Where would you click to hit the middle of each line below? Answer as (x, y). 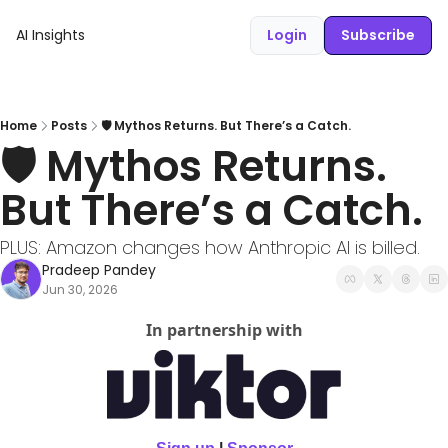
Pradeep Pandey (99, 270)
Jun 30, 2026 (80, 289)
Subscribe (378, 35)
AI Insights (50, 35)
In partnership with (224, 330)
